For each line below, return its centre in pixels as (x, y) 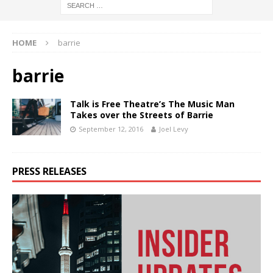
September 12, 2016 (111, 129)
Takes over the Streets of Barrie (142, 115)
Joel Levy (174, 129)
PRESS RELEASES (49, 172)
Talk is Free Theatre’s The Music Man (152, 104)
